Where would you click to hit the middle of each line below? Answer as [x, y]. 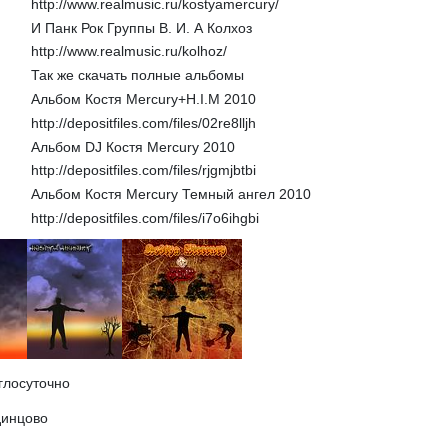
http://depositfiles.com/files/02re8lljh [143, 122]
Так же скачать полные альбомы [137, 75]
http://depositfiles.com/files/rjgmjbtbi [143, 170]
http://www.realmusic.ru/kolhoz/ [128, 51]
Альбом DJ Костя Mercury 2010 [132, 146]
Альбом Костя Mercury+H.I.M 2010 [143, 98]
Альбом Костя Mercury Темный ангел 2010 [170, 194]
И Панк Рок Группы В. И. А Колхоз [141, 27]
